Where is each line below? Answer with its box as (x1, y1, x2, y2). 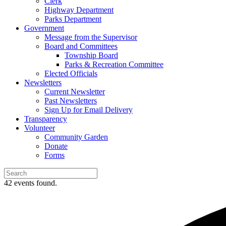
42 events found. (4, 179, 57, 187)
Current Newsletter (44, 87, 105, 96)
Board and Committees (44, 42, 118, 50)
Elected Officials (44, 69, 97, 78)
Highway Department (44, 6, 114, 14)
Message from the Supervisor (44, 33, 137, 41)
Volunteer (24, 124, 55, 132)
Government (24, 24, 64, 32)
